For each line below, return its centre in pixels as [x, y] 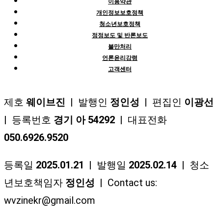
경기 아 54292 [84, 120]
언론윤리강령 [120, 58]
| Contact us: [126, 182]
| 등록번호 [29, 120]
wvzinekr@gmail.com [50, 200]
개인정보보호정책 [120, 13]
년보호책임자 [35, 182]
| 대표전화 [141, 120]
